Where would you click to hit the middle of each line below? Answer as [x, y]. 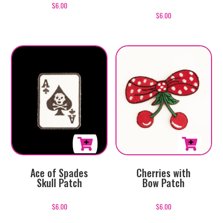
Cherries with [164, 172]
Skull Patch [59, 182]
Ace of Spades [59, 172]
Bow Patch [164, 182]
